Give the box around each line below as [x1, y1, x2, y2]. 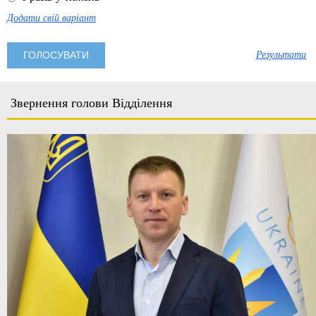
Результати [256, 49, 306, 60]
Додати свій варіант [7, 13, 96, 24]
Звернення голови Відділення [11, 95, 172, 110]
